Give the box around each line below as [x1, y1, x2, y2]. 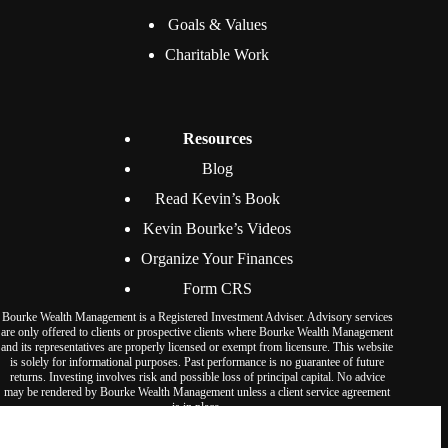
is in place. [172, 400, 223, 414]
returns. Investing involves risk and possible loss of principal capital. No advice [9, 370, 385, 384]
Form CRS [182, 280, 252, 297]
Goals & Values [167, 16, 267, 33]
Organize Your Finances [141, 250, 294, 267]
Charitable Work [165, 46, 270, 63]
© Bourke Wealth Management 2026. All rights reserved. [17, 415, 378, 432]
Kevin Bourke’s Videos [143, 220, 292, 237]
